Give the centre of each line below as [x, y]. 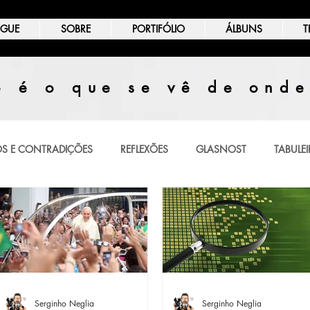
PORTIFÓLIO [158, 29]
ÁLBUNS [244, 29]
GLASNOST [221, 149]
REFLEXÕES [144, 149]
